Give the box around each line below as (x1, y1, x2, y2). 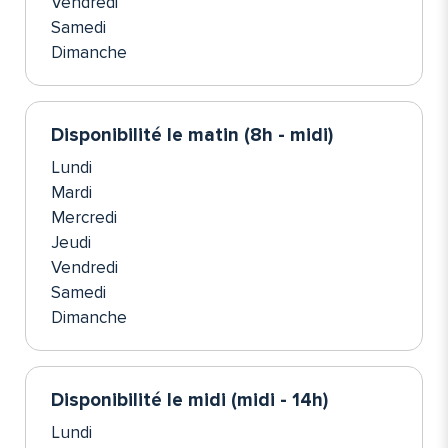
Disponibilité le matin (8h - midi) (51, 124, 333, 148)
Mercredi (51, 207, 117, 229)
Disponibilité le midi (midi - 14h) (51, 389, 328, 413)
